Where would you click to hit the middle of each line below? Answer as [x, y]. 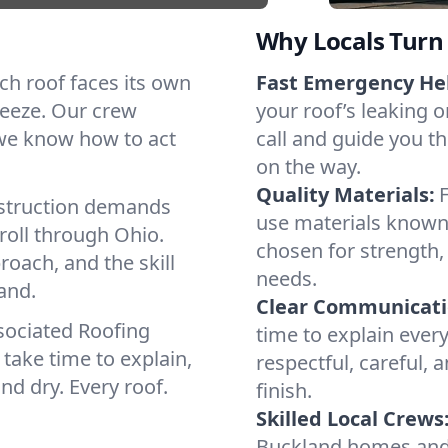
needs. [286, 278]
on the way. [308, 166]
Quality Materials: [345, 194]
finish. [284, 390]
